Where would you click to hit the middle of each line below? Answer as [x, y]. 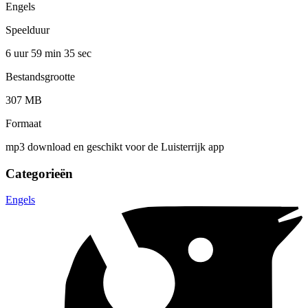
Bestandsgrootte [40, 76]
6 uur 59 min [35, 53]
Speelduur [27, 30]
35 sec [78, 53]
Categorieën [39, 173]
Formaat [23, 123]
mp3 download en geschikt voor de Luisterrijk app [115, 146]
